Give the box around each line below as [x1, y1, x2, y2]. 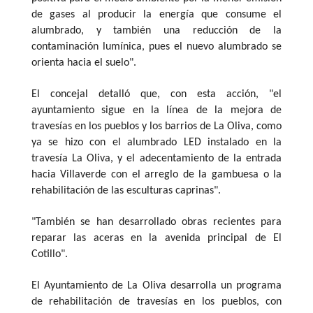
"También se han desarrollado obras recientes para [31, 216, 282, 228]
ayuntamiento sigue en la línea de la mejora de [31, 104, 282, 116]
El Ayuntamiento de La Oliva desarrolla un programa [31, 279, 282, 291]
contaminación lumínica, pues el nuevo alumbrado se [31, 41, 282, 52]
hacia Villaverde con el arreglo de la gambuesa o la [31, 168, 282, 180]
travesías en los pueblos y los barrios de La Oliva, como [31, 120, 282, 132]
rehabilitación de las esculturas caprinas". [31, 184, 221, 196]
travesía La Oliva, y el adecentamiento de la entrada [31, 152, 282, 164]
